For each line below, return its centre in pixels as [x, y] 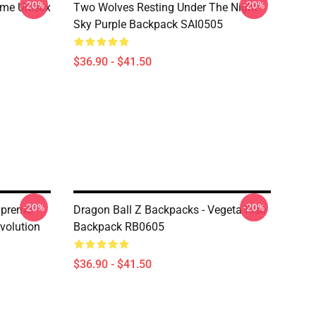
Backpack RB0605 [119, 227]
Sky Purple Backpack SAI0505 [148, 24]
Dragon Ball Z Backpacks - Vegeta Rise [170, 210]
